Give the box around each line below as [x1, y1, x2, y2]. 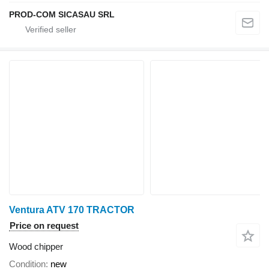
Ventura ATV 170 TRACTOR [9, 205, 134, 216]
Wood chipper [9, 241, 63, 252]
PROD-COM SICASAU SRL [9, 10, 115, 20]
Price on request [10, 220, 79, 231]
